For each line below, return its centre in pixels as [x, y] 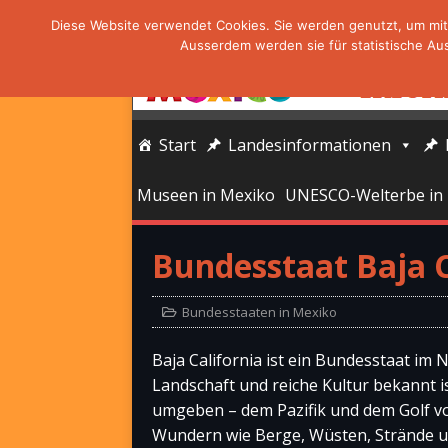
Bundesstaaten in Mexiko [259, 312]
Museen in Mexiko [206, 195]
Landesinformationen [309, 145]
